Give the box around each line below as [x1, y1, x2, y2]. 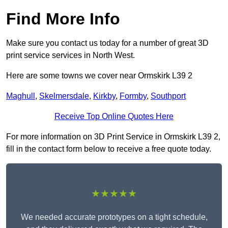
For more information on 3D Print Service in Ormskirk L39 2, [6, 132, 220, 141]
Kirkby [93, 92, 116, 101]
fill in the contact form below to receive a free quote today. [6, 145, 211, 154]
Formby [120, 92, 147, 101]
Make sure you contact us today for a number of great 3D [6, 39, 209, 48]
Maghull [6, 92, 35, 101]
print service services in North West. [6, 51, 135, 60]
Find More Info [6, 10, 120, 28]
